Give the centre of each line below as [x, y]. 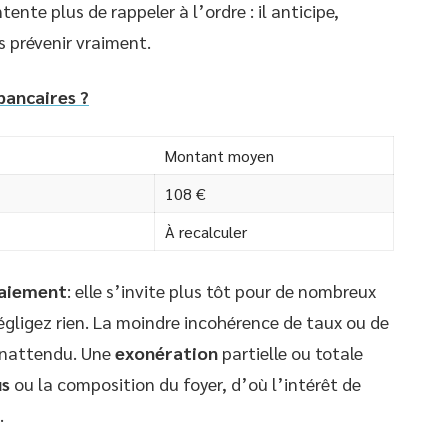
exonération [166, 352]
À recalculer [206, 231]
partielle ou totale [290, 352]
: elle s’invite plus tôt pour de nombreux [221, 290]
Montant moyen [219, 155]
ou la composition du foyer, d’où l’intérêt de [185, 383]
